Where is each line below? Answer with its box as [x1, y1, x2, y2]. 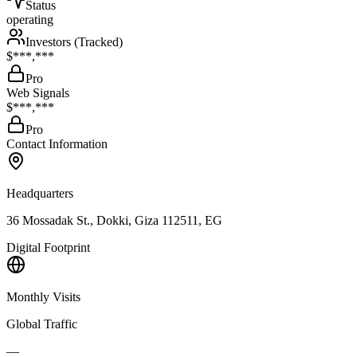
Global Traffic [6, 316, 77, 331]
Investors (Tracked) [25, 34, 123, 49]
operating [6, 12, 53, 26]
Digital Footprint [6, 240, 90, 254]
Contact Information [6, 136, 108, 151]
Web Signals [6, 85, 69, 100]
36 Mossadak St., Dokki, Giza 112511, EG [6, 213, 222, 227]
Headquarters [6, 186, 73, 200]
